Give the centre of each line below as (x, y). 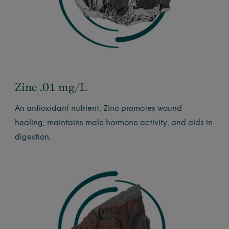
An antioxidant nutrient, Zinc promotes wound (99, 109)
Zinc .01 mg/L (51, 87)
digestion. (33, 138)
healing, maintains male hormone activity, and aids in (114, 123)
